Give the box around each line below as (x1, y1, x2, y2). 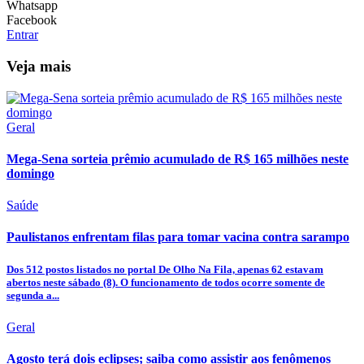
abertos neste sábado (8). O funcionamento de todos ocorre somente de (6, 275, 325, 288)
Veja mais (6, 57, 71, 75)
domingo (6, 166, 54, 180)
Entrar (6, 28, 38, 42)
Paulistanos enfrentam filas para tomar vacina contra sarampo (6, 230, 349, 245)
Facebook (6, 13, 57, 28)
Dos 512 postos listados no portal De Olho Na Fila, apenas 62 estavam (6, 262, 323, 275)
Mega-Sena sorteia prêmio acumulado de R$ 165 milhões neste (6, 151, 349, 166)
